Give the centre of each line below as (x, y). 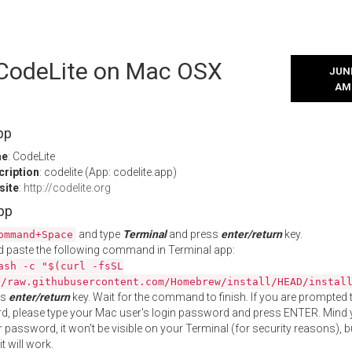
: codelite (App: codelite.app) (108, 172)
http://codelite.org (67, 188)
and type (99, 234)
